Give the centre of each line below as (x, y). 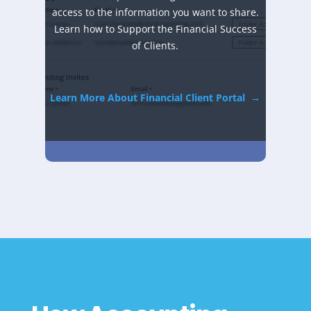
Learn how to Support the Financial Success (155, 28)
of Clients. (155, 45)
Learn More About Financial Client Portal (149, 97)
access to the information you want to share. (155, 12)
